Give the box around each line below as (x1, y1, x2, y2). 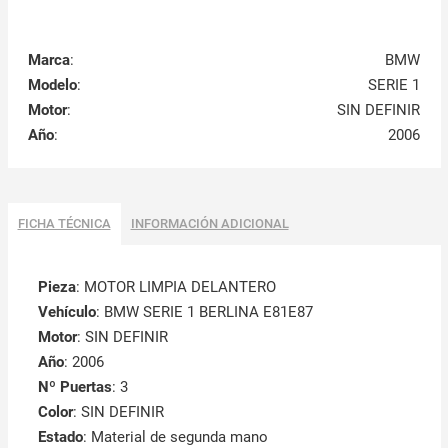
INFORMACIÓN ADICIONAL (130, 216, 289, 232)
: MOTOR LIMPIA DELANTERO (75, 278, 276, 297)
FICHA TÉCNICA (17, 216, 111, 232)
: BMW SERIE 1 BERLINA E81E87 (95, 303, 313, 322)
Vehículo (37, 303, 96, 322)
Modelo (27, 76, 77, 95)
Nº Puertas (37, 378, 112, 397)
